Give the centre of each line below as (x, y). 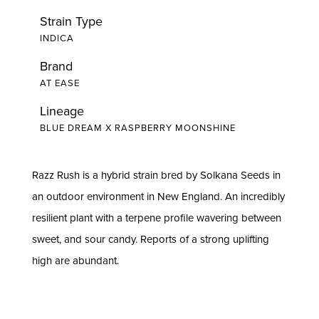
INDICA (57, 37)
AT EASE (59, 83)
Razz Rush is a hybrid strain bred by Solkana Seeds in (156, 174)
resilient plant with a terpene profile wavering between (156, 217)
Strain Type (71, 21)
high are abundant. (75, 260)
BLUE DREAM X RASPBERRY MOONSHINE (137, 128)
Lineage (62, 111)
